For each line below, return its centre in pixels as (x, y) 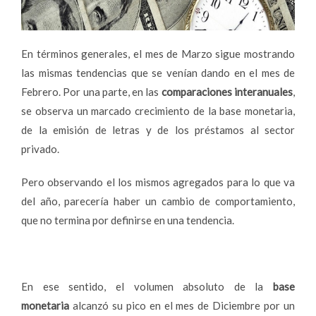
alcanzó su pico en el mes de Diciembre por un (182, 305)
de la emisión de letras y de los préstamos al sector (158, 129)
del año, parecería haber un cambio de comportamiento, (158, 201)
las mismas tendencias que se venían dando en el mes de (158, 72)
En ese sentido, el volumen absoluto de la (147, 286)
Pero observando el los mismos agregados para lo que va (158, 182)
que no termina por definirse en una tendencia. (128, 220)
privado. (40, 148)
